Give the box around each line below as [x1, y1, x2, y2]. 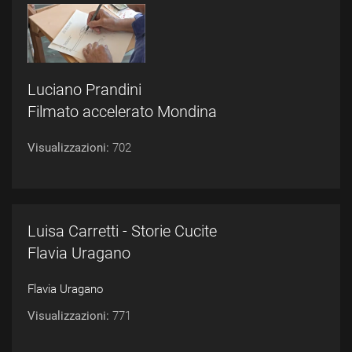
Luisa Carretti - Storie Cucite [27, 222, 217, 240]
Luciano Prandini [27, 80, 141, 99]
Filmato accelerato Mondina [27, 102, 217, 121]
